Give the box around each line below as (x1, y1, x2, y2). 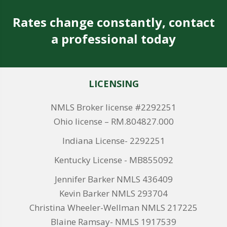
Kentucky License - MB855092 (54, 154, 173, 166)
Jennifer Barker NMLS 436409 (54, 173, 173, 185)
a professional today (51, 30, 176, 48)
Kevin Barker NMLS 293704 (59, 187, 168, 200)
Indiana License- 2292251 (62, 135, 165, 147)
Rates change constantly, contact (12, 14, 215, 31)
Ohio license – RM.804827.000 (53, 116, 174, 128)
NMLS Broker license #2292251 (51, 101, 176, 113)
